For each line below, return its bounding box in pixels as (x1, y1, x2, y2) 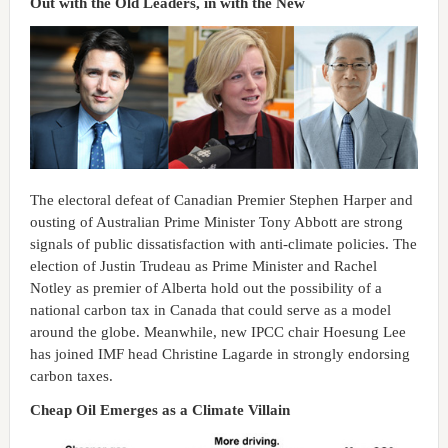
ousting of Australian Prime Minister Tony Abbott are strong (29, 213, 403, 230)
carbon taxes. (29, 367, 113, 384)
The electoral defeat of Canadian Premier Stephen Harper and (29, 191, 413, 208)
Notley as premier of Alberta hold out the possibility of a (29, 279, 382, 296)
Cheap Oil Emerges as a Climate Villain (29, 401, 290, 418)
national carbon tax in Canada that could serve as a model (29, 301, 391, 318)
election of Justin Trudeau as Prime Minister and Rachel (29, 257, 377, 274)
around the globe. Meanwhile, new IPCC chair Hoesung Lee (29, 323, 406, 340)
